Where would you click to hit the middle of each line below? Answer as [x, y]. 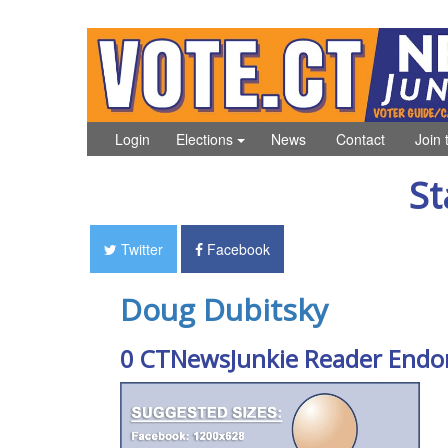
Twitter [139, 248]
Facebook [236, 248]
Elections [206, 138]
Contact [360, 138]
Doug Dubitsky [223, 309]
